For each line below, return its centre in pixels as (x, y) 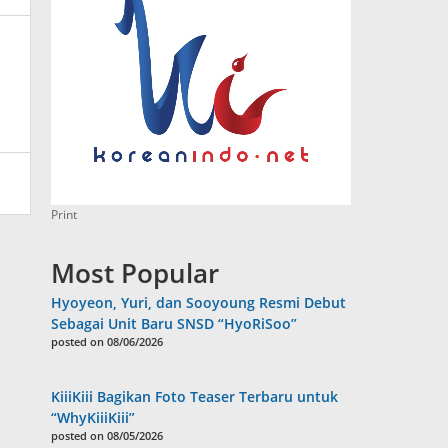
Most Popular (135, 273)
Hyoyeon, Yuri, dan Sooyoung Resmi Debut (199, 303)
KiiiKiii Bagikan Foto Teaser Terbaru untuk (195, 397)
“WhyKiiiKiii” (93, 418)
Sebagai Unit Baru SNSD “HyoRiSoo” (174, 324)
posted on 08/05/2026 (107, 436)
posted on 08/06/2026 (107, 342)
